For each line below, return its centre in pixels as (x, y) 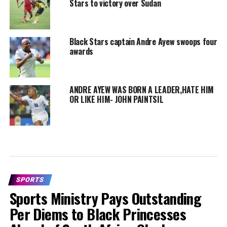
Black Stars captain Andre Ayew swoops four (143, 41)
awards (81, 51)
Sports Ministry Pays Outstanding (105, 198)
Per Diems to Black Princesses (98, 214)
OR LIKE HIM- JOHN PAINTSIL (116, 99)
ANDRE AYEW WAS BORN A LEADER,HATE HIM (142, 89)
